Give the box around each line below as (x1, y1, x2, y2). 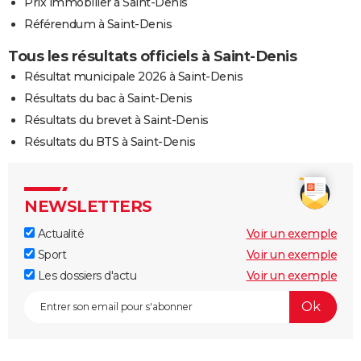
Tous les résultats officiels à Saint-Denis (8, 47, 297, 65)
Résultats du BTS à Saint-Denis (24, 134, 195, 149)
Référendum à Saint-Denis (24, 16, 172, 31)
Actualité (35, 226, 84, 241)
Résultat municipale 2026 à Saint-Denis (24, 68, 243, 84)
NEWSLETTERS (24, 196, 152, 216)
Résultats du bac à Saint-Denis (24, 90, 192, 106)
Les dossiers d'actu (35, 268, 136, 283)
